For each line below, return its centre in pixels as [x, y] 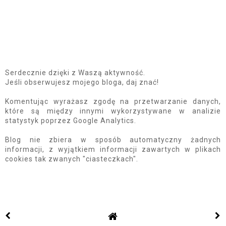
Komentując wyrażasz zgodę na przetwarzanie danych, [113, 102]
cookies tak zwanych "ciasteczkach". [72, 159]
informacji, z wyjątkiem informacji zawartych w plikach [113, 150]
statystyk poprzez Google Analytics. [71, 121]
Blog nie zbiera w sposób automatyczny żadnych [113, 140]
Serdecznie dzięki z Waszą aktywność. [75, 73]
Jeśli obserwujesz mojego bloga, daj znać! [82, 82]
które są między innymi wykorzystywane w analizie [113, 111]
